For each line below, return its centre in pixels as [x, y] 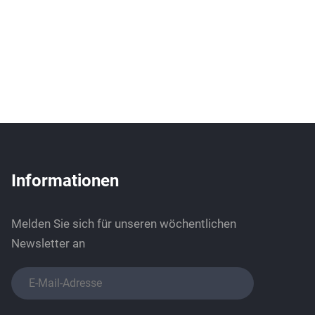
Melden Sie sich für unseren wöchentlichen [124, 224]
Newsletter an [48, 243]
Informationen [65, 181]
